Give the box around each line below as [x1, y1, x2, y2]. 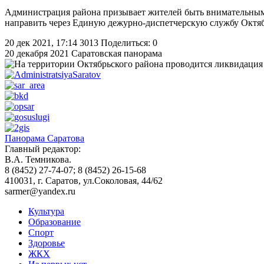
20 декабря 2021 [5, 48, 69, 59]
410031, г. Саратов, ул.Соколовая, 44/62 [5, 176, 163, 186]
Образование [28, 217, 81, 227]
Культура [28, 206, 64, 217]
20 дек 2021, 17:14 [5, 38, 77, 48]
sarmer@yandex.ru [5, 186, 75, 197]
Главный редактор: [5, 144, 81, 154]
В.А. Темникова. [5, 154, 71, 165]
